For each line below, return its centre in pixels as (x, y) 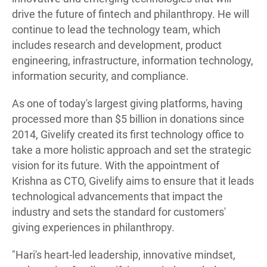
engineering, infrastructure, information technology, (133, 61)
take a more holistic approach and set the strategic (131, 150)
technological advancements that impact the (117, 197)
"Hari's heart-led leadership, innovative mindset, (124, 255)
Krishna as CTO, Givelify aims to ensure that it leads (133, 181)
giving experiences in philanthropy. (93, 228)
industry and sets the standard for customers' (119, 212)
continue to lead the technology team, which (116, 30)
